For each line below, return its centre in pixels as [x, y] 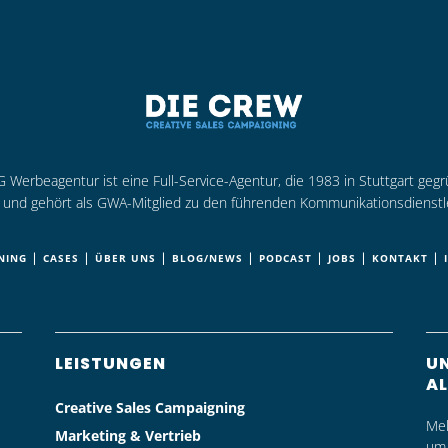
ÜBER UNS [125, 257]
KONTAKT [400, 257]
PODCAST [285, 257]
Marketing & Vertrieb [127, 435]
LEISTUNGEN [110, 363]
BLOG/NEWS [207, 257]
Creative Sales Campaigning [149, 407]
